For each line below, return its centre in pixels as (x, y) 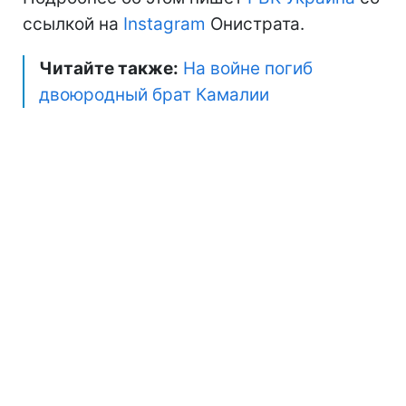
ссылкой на (73, 24)
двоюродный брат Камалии (154, 95)
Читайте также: (109, 69)
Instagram (164, 24)
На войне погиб (248, 69)
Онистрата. (255, 24)
